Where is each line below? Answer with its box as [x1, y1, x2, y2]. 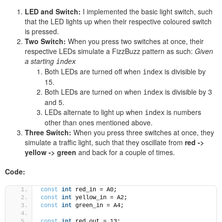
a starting [25, 56, 56, 66]
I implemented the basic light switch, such [83, 6, 213, 16]
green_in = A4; [72, 202, 124, 210]
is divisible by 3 [163, 87, 212, 97]
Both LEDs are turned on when [45, 87, 143, 97]
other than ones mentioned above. [45, 117, 153, 127]
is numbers [165, 107, 201, 117]
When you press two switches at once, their [68, 36, 204, 46]
